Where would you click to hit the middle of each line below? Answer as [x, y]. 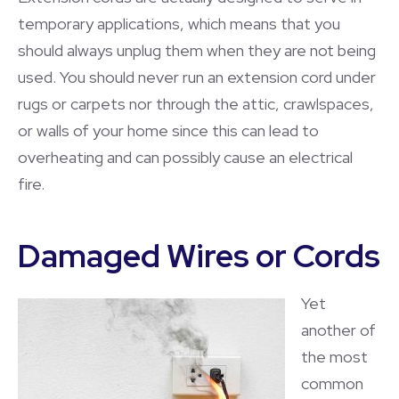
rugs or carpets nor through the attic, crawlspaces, [196, 104]
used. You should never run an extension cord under [197, 77]
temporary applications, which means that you [179, 24]
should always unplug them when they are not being [197, 50]
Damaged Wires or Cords [199, 256]
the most [334, 357]
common [332, 383]
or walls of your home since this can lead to [168, 130]
